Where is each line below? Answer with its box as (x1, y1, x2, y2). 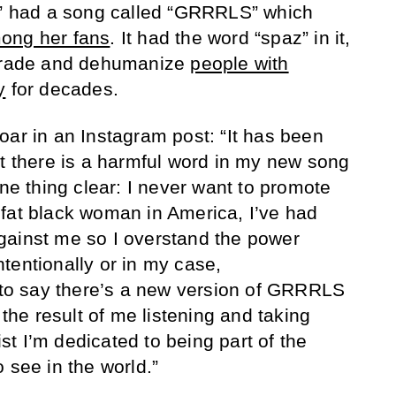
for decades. (5, 79, 119, 100)
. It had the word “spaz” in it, (110, 27, 351, 49)
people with (190, 53, 289, 74)
